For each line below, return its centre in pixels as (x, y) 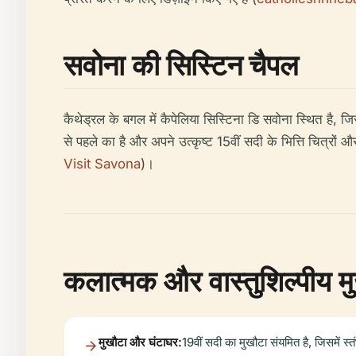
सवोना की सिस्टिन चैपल (181, 65)
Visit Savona (102, 164)
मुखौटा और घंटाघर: (140, 342)
